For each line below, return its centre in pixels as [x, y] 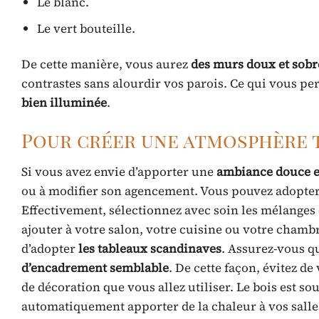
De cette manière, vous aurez [106, 64]
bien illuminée [64, 102]
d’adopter [50, 249]
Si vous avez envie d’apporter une [119, 172]
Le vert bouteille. [87, 29]
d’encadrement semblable [95, 268]
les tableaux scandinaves [150, 249]
